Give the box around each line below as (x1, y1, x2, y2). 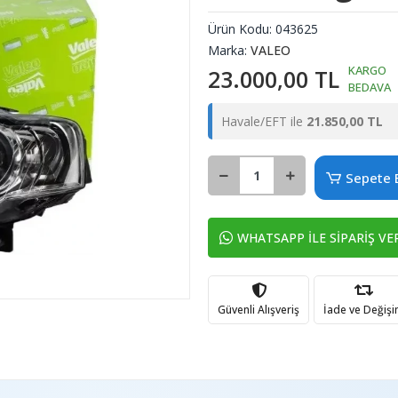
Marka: (208, 42, 251, 59)
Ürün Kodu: (208, 20, 275, 37)
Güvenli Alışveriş (218, 301, 299, 317)
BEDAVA (348, 79, 391, 95)
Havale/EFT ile (221, 113, 306, 130)
